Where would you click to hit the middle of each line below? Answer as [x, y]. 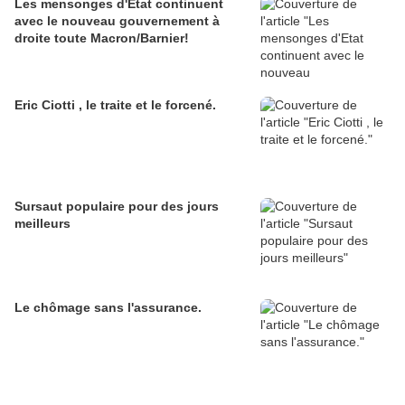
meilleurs [42, 224]
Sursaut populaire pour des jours [117, 207]
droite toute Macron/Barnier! [102, 38]
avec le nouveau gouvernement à [117, 21]
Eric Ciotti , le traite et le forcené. [115, 105]
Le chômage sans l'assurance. [108, 308]
